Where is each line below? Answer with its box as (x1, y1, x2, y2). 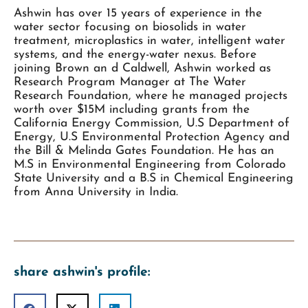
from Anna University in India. (14, 186, 178, 199)
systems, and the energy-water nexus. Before (14, 49, 256, 61)
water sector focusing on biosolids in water (14, 21, 246, 34)
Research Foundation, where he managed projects (14, 90, 287, 102)
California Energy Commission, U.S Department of (14, 118, 289, 130)
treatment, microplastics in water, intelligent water (14, 35, 285, 47)
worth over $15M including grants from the (14, 104, 250, 116)
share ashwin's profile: (14, 266, 150, 280)
